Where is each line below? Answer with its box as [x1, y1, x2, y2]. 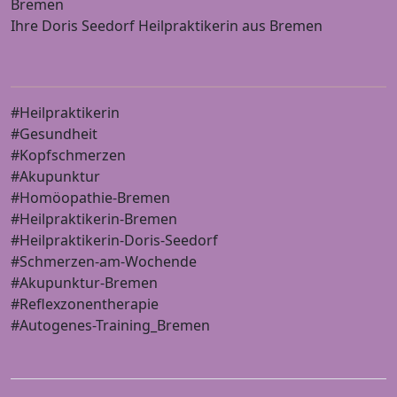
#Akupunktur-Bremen [11, 272, 158, 292]
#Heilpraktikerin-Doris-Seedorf [11, 230, 218, 250]
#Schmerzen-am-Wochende [11, 251, 197, 271]
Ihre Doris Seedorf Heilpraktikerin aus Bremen [11, 15, 323, 35]
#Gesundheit [11, 123, 97, 144]
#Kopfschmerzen [11, 144, 126, 165]
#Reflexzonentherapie [11, 293, 159, 314]
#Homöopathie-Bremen [11, 187, 170, 207]
